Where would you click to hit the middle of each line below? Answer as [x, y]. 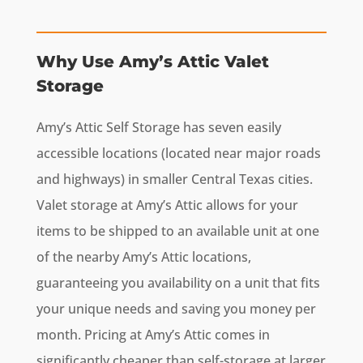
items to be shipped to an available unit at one [177, 231]
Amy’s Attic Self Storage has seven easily [158, 128]
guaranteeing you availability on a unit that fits [178, 283]
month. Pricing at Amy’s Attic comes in [153, 335]
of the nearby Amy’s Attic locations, [143, 257]
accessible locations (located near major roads [178, 154]
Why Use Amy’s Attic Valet [152, 62]
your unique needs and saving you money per [176, 309]
